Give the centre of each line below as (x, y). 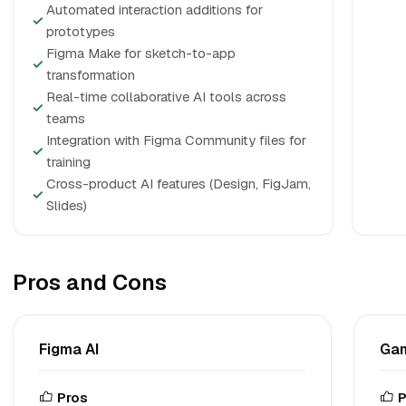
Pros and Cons (90, 282)
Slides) (67, 205)
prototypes (81, 31)
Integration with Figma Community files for (176, 140)
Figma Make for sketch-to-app (141, 53)
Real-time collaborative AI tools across (166, 97)
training (68, 162)
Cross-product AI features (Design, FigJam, (179, 184)
